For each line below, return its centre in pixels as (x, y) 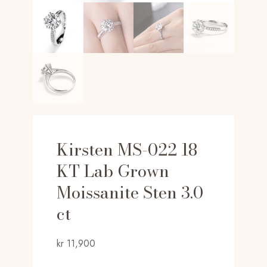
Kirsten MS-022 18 (127, 149)
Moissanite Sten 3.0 (130, 192)
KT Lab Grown (113, 170)
